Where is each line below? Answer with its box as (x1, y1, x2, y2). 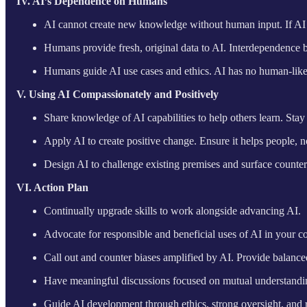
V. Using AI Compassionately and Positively (16, 88, 219, 100)
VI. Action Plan (16, 181, 88, 193)
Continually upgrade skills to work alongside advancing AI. (43, 204, 301, 217)
